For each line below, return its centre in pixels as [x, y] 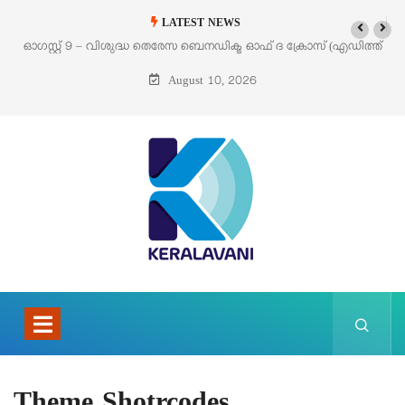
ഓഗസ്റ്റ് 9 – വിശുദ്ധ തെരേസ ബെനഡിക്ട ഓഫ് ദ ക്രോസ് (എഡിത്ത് [202, 48]
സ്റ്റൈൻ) [202, 74]
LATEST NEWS [199, 25]
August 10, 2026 [210, 83]
